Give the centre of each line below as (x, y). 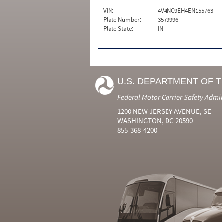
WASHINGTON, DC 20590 (155, 121)
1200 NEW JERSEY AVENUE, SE (164, 111)
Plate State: (118, 28)
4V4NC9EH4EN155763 (185, 11)
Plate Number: (122, 20)
